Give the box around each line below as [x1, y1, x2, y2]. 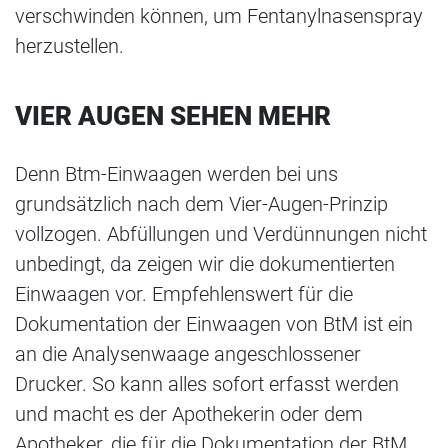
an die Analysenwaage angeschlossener [15, 342, 361, 367]
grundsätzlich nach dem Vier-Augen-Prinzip [15, 192, 388, 217]
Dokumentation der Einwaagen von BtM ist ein [15, 312, 413, 337]
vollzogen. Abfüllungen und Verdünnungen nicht [15, 222, 427, 247]
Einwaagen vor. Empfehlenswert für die [15, 282, 353, 307]
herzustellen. [15, 34, 124, 59]
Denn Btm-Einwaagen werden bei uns [15, 162, 338, 187]
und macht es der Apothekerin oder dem [15, 402, 363, 427]
